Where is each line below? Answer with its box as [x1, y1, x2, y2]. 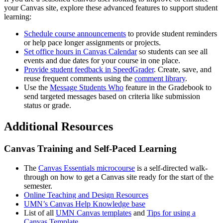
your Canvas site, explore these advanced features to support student [4, 3, 218, 12]
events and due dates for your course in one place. [24, 56, 180, 65]
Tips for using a [147, 208, 196, 217]
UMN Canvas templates [56, 208, 131, 217]
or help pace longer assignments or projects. [24, 38, 161, 47]
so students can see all [137, 47, 208, 56]
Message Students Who [50, 83, 123, 92]
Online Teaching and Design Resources [24, 190, 148, 199]
